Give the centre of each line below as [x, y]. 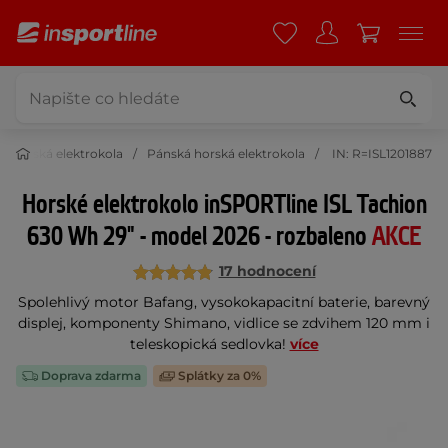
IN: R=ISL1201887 [380, 153]
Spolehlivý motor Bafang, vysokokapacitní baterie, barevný [224, 302]
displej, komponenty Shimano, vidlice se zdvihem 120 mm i [224, 323]
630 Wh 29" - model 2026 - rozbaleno [199, 237]
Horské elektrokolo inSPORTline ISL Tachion [224, 205]
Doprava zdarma [89, 375]
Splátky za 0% [218, 375]
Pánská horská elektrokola [226, 153]
